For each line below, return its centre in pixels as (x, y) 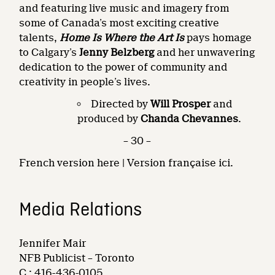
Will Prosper (181, 104)
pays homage (218, 37)
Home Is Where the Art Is (122, 37)
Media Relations (81, 210)
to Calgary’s (49, 52)
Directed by (121, 104)
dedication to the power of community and (123, 67)
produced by (109, 118)
